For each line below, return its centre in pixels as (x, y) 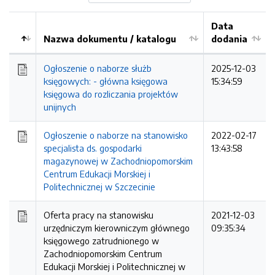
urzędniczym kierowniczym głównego (117, 228)
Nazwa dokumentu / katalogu (110, 39)
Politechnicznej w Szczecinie (99, 187)
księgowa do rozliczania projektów (111, 94)
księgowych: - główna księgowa (106, 81)
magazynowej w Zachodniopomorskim (118, 161)
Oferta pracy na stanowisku (99, 215)
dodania (229, 39)
